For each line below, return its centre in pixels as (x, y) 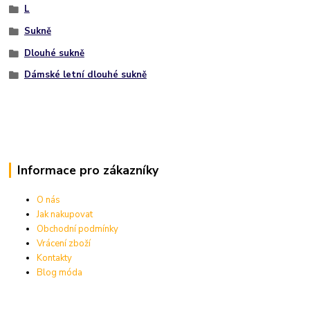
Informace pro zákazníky (88, 171)
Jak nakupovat (65, 215)
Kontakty (55, 258)
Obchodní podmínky (78, 229)
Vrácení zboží (64, 244)
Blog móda (60, 273)
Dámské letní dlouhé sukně (85, 75)
